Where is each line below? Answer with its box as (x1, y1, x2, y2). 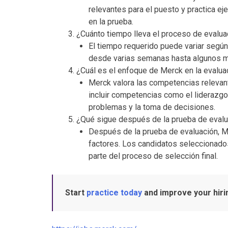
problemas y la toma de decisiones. (89, 102, 215, 112)
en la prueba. (89, 16, 133, 26)
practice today (87, 187, 142, 197)
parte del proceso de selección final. (89, 151, 218, 161)
